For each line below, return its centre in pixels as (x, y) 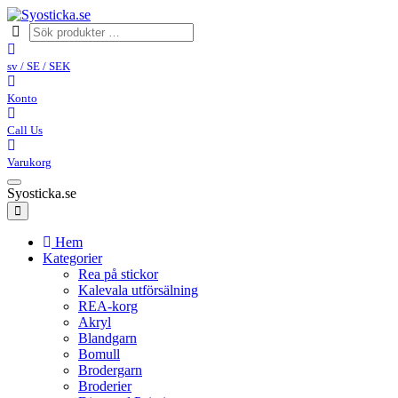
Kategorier (72, 258)
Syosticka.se (42, 193)
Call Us (25, 130)
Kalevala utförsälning (138, 290)
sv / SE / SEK (39, 66)
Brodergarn (110, 370)
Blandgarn (107, 338)
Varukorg (29, 162)
